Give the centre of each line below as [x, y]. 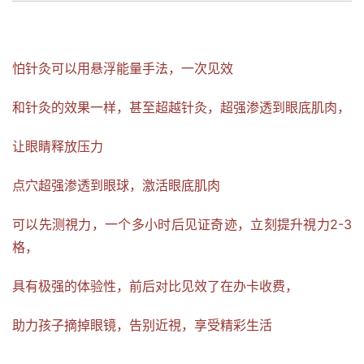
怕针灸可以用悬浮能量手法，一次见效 [123, 69]
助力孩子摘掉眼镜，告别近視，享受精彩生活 [142, 325]
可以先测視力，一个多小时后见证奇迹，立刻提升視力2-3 [182, 225]
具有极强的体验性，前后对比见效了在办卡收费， [155, 286]
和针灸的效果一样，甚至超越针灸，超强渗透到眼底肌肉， [181, 108]
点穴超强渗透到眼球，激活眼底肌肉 [116, 186]
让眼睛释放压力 [58, 147]
